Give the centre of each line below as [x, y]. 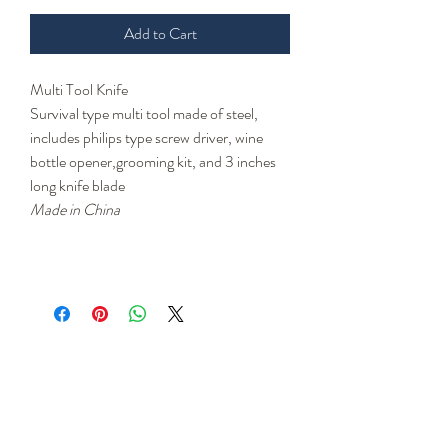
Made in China [75, 210]
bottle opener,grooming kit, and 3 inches [153, 162]
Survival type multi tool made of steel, [144, 114]
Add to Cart [160, 34]
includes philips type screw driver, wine [146, 138]
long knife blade [79, 186]
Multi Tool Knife [80, 90]
